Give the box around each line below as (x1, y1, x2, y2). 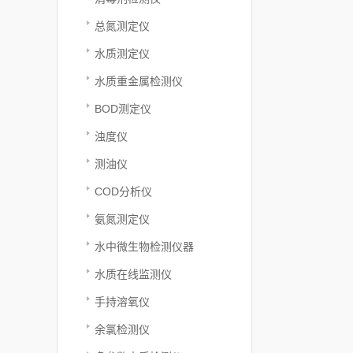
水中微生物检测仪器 (95, 240, 194, 253)
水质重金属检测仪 (95, 75, 183, 87)
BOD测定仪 (95, 102, 151, 115)
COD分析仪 (95, 185, 152, 198)
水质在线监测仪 (95, 268, 172, 281)
